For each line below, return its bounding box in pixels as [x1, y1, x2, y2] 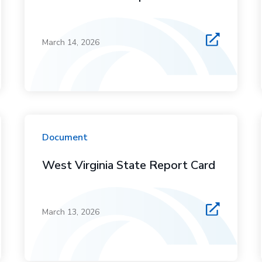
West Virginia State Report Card [42, 157, 216, 173]
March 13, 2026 [42, 206, 100, 218]
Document [42, 131, 88, 144]
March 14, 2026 [42, 37, 100, 48]
